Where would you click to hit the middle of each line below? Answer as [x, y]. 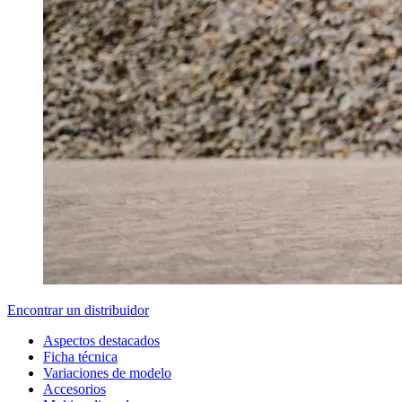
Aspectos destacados [101, 341]
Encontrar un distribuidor [78, 310]
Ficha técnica [80, 357]
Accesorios [74, 389]
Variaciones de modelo [107, 373]
